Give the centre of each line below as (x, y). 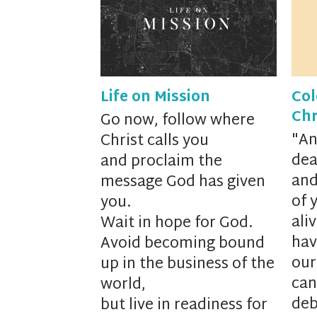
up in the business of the (188, 265)
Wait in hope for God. (177, 224)
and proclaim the (161, 162)
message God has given (183, 183)
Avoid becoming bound (183, 244)
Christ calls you (155, 142)
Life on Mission (155, 98)
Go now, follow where (178, 121)
